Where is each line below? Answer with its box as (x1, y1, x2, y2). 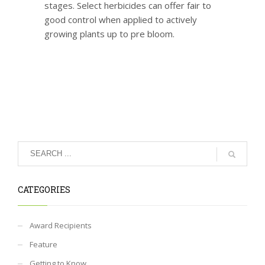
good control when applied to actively (44, 13, 197, 25)
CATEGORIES (18, 183, 70, 195)
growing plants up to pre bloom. (44, 27, 174, 40)
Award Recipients (30, 219, 92, 231)
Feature (30, 238, 57, 250)
